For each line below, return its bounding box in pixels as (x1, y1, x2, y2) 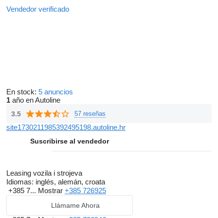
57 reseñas (74, 109, 106, 117)
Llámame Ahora (51, 201, 100, 209)
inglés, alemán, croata (34, 178, 105, 186)
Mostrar (38, 186, 65, 195)
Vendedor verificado (6, 5, 69, 13)
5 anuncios (38, 88, 73, 96)
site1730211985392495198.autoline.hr (6, 123, 126, 131)
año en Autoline (10, 96, 60, 104)
